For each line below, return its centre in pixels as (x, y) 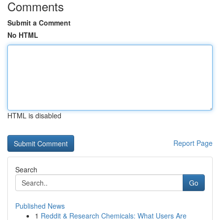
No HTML (23, 35)
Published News (40, 206)
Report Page (193, 143)
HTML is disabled (34, 115)
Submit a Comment (39, 23)
